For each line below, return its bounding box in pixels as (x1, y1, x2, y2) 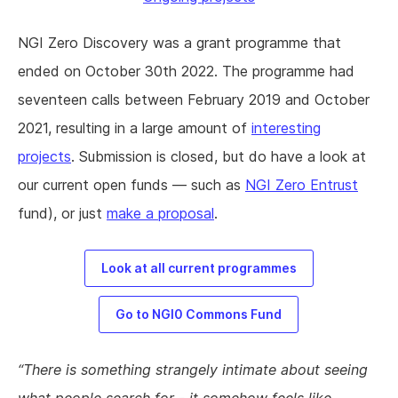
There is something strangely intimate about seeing (23, 361, 368, 379)
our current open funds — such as (18, 176, 245, 195)
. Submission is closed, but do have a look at (71, 147, 366, 166)
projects (18, 147, 71, 166)
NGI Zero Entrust (245, 176, 358, 195)
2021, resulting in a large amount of (18, 119, 251, 138)
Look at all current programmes (100, 260, 297, 276)
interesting (251, 119, 321, 138)
